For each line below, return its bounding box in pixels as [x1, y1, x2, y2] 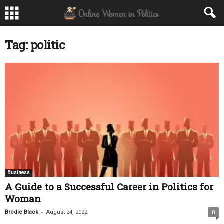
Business [7, 170, 30, 176]
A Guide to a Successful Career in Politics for [5, 180, 213, 193]
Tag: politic [5, 37, 65, 53]
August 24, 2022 [46, 209, 87, 216]
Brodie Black [5, 209, 38, 216]
